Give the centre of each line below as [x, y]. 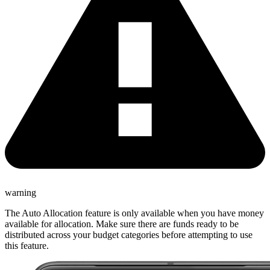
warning [20, 192]
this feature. [27, 245]
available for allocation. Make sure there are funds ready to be [122, 224]
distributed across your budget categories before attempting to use [129, 234]
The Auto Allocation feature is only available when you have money [134, 213]
